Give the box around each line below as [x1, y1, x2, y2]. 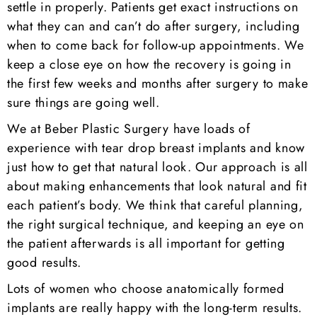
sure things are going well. [7, 93, 160, 112]
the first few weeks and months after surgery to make [7, 74, 309, 93]
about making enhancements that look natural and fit [7, 177, 307, 195]
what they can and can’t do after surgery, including [7, 17, 300, 35]
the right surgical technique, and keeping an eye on [7, 215, 304, 234]
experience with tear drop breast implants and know [7, 139, 306, 157]
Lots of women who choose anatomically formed [7, 279, 284, 298]
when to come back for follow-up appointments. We [7, 36, 304, 54]
